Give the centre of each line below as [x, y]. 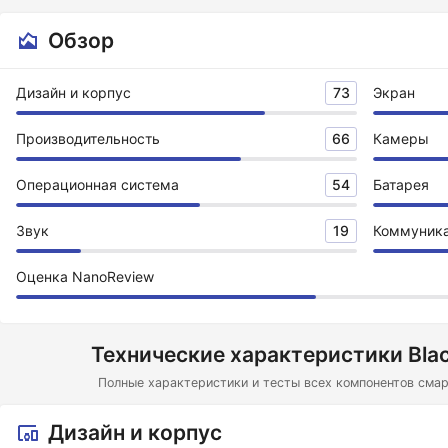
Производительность [88, 138]
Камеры [401, 138]
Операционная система [97, 184]
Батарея [401, 184]
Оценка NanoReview [85, 276]
